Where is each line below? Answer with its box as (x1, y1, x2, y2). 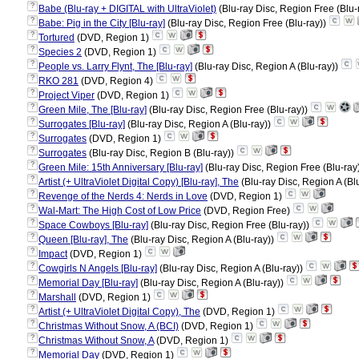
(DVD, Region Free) (201, 205, 292, 216)
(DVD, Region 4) (79, 75, 155, 87)
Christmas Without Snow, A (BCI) (38, 321, 179, 332)
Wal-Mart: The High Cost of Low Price (38, 205, 201, 216)
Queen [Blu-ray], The (38, 234, 128, 245)
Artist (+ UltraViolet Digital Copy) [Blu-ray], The (38, 176, 239, 188)
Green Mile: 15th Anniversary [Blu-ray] (38, 162, 203, 173)
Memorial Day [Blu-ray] (38, 277, 138, 288)
